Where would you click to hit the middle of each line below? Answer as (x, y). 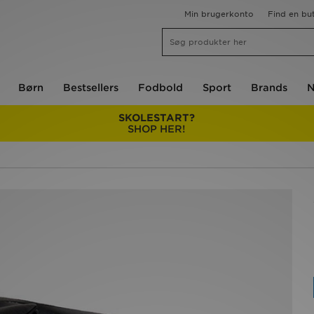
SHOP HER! (157, 129)
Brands (269, 88)
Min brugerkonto (219, 14)
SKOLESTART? (156, 118)
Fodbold (161, 88)
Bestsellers (91, 88)
